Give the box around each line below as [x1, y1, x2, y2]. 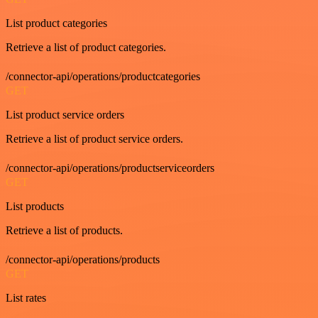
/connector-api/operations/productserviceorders [6, 161, 214, 174]
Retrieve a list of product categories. [6, 40, 166, 53]
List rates [6, 291, 46, 304]
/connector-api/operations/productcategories [6, 70, 200, 82]
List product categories [6, 16, 107, 29]
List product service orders [6, 108, 124, 121]
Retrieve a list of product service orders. [6, 132, 183, 145]
